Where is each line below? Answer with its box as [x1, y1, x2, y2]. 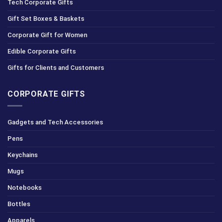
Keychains [7, 151, 38, 159]
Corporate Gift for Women [7, 31, 87, 39]
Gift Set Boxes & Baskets [7, 14, 84, 22]
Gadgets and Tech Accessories [7, 118, 103, 126]
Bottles [7, 200, 30, 208]
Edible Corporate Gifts [7, 47, 76, 55]
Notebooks [7, 184, 42, 192]
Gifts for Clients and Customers [7, 63, 104, 71]
